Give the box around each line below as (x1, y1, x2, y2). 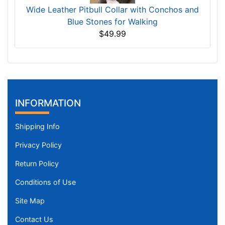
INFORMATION (15, 97, 81, 109)
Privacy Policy (15, 141, 62, 150)
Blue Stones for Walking (67, 17, 158, 27)
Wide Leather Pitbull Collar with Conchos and (26, 5, 199, 15)
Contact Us (15, 215, 53, 224)
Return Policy (15, 159, 59, 168)
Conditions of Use (15, 178, 76, 187)
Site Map (15, 196, 45, 205)
